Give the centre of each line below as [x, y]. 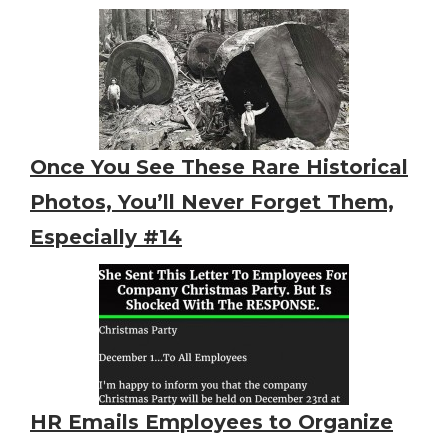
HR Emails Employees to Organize [211, 422]
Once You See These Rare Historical [219, 167]
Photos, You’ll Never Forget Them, [212, 202]
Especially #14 [106, 237]
